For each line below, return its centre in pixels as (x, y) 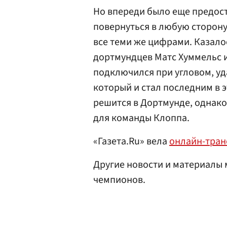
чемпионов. (119, 180)
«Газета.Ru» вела (131, 142)
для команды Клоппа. (141, 118)
